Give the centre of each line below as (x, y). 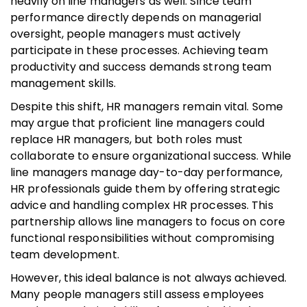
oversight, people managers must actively (126, 34)
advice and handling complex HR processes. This (142, 205)
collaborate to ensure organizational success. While (151, 156)
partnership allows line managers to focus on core (148, 221)
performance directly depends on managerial (136, 17)
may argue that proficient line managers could (138, 123)
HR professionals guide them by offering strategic (145, 188)
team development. (65, 254)
